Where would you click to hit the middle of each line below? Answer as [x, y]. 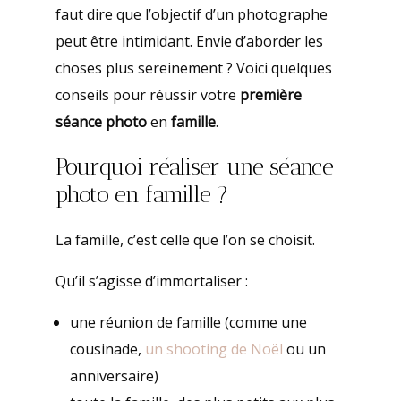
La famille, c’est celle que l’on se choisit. [185, 240]
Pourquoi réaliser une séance [194, 167]
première [270, 95]
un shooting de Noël [213, 350]
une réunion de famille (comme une [188, 323]
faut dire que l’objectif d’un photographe [191, 15]
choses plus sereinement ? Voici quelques [193, 68]
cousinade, [107, 350]
